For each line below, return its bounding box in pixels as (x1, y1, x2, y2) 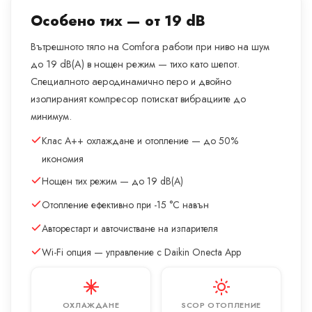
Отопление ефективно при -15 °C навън (42, 197, 209, 212)
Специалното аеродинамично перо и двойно (31, 73, 231, 88)
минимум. (31, 108, 72, 123)
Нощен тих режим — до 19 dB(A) (42, 173, 183, 188)
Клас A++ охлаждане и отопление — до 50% (42, 133, 238, 148)
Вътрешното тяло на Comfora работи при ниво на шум (31, 38, 270, 54)
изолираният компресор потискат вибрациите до (31, 91, 246, 106)
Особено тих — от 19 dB (31, 10, 205, 31)
